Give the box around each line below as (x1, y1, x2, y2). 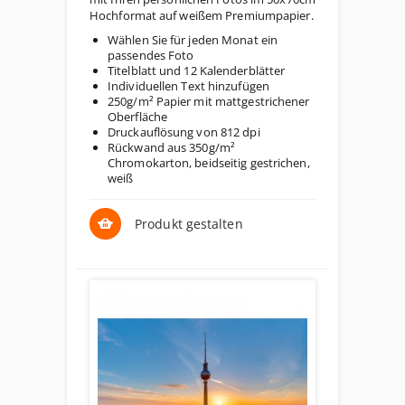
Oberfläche (108, 108, 167, 125)
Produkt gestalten (135, 215, 243, 232)
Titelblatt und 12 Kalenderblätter (108, 62, 286, 79)
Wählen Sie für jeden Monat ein (108, 32, 278, 48)
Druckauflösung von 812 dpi (108, 124, 260, 140)
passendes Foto (108, 47, 194, 63)
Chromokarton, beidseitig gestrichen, (108, 155, 310, 171)
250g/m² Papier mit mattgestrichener (108, 93, 310, 109)
